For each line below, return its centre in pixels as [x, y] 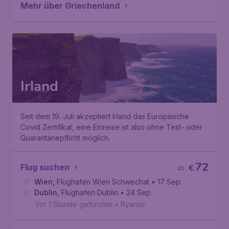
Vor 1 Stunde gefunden [74, 204]
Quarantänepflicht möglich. [65, 138]
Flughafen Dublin [90, 192]
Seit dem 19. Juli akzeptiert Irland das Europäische [105, 116]
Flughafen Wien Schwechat [103, 182]
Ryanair [133, 204]
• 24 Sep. [136, 192]
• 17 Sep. [167, 182]
